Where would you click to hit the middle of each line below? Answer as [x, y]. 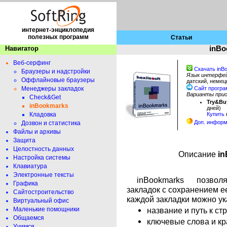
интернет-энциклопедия [58, 30]
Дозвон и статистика [51, 123]
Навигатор [22, 48]
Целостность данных [44, 149]
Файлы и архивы [37, 132]
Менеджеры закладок [52, 89]
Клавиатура [30, 166]
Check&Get [45, 97]
